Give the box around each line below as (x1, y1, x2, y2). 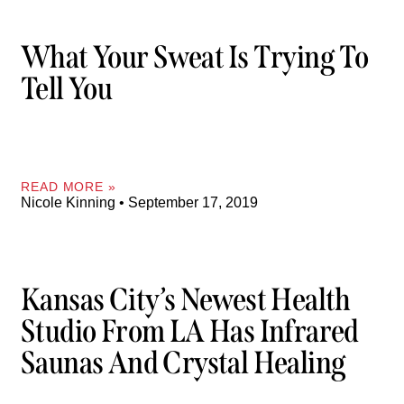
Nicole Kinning (21, 194, 119, 210)
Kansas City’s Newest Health (21, 280, 351, 319)
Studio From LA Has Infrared (21, 312, 359, 351)
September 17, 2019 (124, 194, 258, 210)
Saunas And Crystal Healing (21, 344, 346, 382)
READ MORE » (21, 179, 116, 194)
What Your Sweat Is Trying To (21, 38, 369, 77)
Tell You (21, 69, 113, 108)
